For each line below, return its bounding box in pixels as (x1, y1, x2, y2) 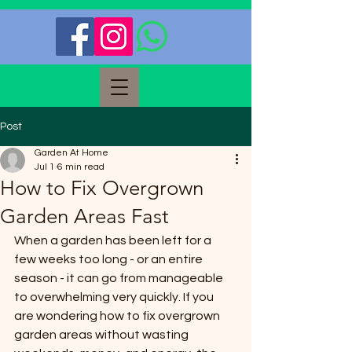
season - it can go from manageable (14, 272, 225, 284)
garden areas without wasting (14, 328, 191, 341)
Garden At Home (35, 148, 108, 158)
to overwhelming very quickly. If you (14, 291, 216, 303)
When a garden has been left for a (14, 234, 214, 247)
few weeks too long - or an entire (14, 253, 205, 266)
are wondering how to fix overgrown (14, 310, 222, 322)
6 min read (57, 162, 104, 172)
